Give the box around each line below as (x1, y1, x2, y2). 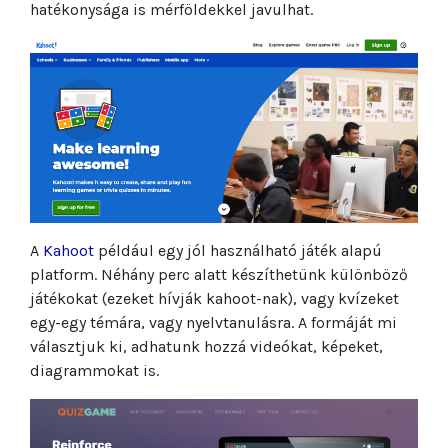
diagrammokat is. (30, 361, 159, 381)
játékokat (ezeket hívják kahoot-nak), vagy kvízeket (30, 289, 399, 309)
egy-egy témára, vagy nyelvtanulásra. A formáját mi (30, 313, 397, 333)
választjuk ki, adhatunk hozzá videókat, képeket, (30, 337, 383, 357)
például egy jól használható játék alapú (94, 241, 382, 261)
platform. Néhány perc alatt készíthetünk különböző (30, 265, 408, 285)
